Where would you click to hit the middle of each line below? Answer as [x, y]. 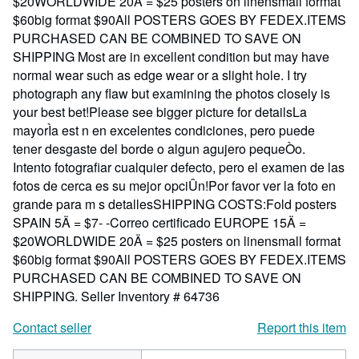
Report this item [302, 327]
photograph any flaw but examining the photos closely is [171, 93]
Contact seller [52, 327]
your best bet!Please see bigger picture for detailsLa [160, 112]
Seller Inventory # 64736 [150, 296]
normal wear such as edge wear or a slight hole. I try [160, 75]
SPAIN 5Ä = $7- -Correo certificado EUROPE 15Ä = [159, 222]
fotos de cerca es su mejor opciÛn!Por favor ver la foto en [174, 186]
